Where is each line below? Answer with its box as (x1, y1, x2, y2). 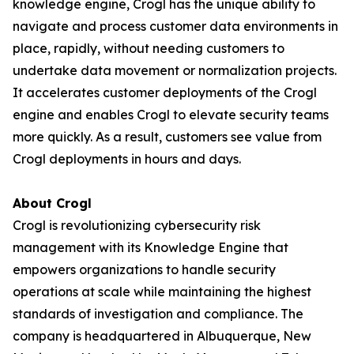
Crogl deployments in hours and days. (13, 151, 241, 167)
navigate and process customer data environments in (13, 18, 338, 34)
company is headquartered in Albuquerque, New (13, 328, 311, 344)
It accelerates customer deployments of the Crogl (13, 85, 317, 100)
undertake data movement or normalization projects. (13, 62, 337, 78)
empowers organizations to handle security (13, 262, 276, 277)
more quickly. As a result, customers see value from (13, 129, 322, 145)
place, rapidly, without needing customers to (13, 40, 284, 56)
